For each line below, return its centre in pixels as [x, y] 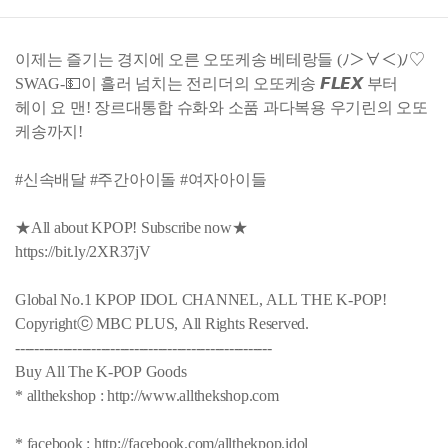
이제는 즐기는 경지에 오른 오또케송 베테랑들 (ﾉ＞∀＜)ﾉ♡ [220, 59]
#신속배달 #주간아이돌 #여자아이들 [141, 179]
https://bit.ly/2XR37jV [83, 251]
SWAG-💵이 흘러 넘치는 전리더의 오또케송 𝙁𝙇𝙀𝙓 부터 [206, 83]
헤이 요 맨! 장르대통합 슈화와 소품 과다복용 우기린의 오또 [221, 107]
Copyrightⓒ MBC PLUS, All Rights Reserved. [164, 323]
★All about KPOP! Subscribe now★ [131, 227]
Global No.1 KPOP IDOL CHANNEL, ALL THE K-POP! [203, 299]
